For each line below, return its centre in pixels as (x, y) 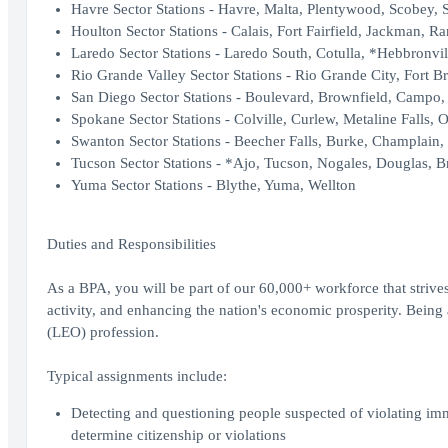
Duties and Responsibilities (131, 244)
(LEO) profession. (102, 332)
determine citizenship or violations (178, 435)
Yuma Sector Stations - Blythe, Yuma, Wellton (213, 185)
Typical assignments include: (136, 376)
